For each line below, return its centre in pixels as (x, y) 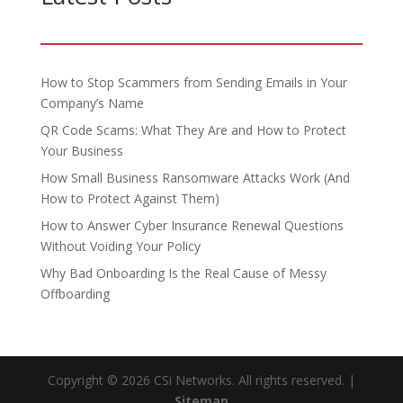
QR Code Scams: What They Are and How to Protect (193, 130)
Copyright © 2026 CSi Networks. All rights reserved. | (201, 380)
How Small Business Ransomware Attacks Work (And (195, 178)
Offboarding (75, 294)
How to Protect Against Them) (130, 198)
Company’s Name (92, 103)
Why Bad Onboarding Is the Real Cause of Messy (183, 273)
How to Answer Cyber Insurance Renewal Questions (192, 225)
